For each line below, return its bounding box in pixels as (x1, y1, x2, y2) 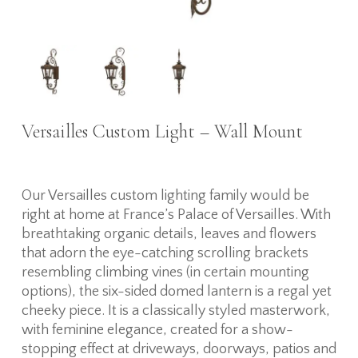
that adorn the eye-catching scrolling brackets (21, 245, 308, 261)
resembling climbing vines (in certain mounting (21, 264, 309, 280)
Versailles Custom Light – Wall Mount (21, 119, 303, 143)
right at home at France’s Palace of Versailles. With (21, 206, 331, 223)
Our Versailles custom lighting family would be (21, 187, 309, 204)
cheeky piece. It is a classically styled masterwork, (21, 302, 330, 319)
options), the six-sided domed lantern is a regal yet (21, 283, 332, 300)
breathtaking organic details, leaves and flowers (21, 225, 316, 242)
